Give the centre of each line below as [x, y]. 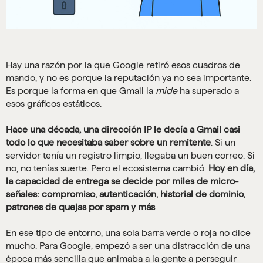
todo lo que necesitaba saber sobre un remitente [108, 143]
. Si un [223, 143]
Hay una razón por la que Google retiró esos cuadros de [123, 65]
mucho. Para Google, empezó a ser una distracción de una [128, 246]
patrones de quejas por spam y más [80, 207]
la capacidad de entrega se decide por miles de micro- [122, 181]
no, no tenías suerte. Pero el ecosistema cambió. [107, 168]
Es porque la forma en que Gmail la [81, 91]
